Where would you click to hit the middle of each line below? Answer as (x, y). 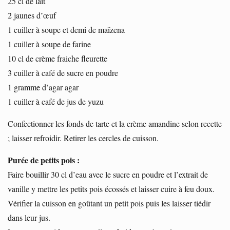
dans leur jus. (29, 217)
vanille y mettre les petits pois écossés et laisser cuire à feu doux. (111, 188)
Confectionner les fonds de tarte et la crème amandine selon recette (115, 123)
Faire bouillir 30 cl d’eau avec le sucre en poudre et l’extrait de (108, 174)
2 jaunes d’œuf (32, 15)
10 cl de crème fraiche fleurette (57, 58)
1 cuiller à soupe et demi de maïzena (66, 29)
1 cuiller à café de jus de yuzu (56, 101)
